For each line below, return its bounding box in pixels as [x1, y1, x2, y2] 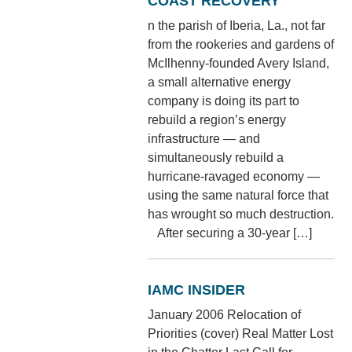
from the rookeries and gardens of [148, 37, 335, 51]
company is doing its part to [148, 93, 300, 108]
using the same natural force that [148, 188, 329, 202]
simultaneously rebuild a [148, 150, 284, 164]
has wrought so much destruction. [148, 207, 335, 221]
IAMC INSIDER [148, 281, 246, 298]
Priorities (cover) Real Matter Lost [148, 326, 334, 340]
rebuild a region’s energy [148, 112, 287, 126]
